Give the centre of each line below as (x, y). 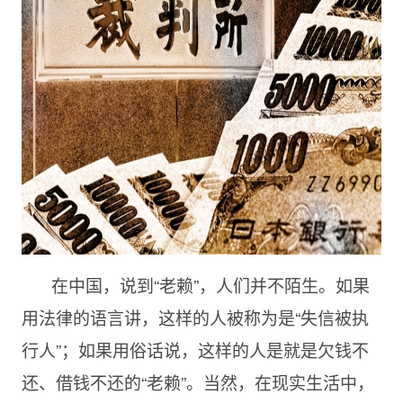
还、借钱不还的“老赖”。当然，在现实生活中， (197, 382)
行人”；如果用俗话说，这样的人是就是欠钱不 (195, 349)
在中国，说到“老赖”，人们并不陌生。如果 (210, 285)
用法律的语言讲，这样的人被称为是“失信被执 (195, 317)
